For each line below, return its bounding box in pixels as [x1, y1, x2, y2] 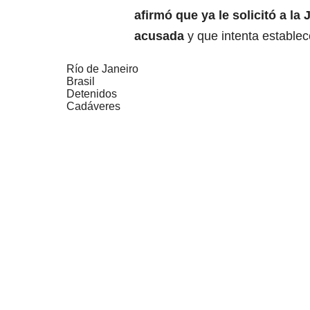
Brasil [66, 75, 95, 87]
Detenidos [66, 87, 117, 100]
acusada [134, 28, 184, 43]
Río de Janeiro [66, 62, 138, 75]
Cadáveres [66, 100, 120, 112]
